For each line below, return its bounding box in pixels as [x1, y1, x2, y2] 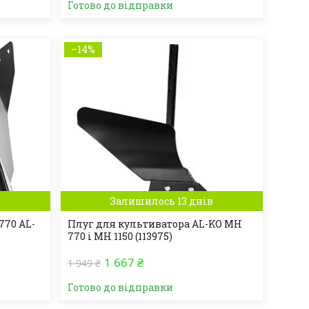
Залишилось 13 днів [110, 195, 214, 208]
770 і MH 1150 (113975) [67, 230, 172, 243]
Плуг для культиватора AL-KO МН [67, 217, 242, 230]
